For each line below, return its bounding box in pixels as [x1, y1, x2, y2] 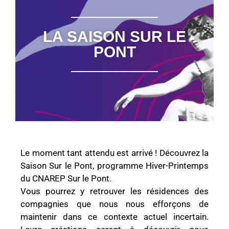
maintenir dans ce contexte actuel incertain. [20, 212, 209, 222]
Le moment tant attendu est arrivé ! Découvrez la [20, 148, 209, 158]
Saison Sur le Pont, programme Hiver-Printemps [20, 161, 209, 171]
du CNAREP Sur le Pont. [20, 173, 111, 184]
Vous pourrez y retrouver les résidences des [20, 186, 209, 197]
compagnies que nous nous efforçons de [20, 199, 209, 210]
